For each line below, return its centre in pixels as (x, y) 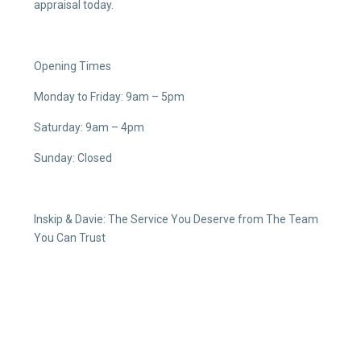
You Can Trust (70, 238)
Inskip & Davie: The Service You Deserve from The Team (176, 219)
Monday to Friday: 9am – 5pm (109, 97)
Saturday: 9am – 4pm (89, 127)
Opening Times (73, 66)
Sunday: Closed (73, 158)
